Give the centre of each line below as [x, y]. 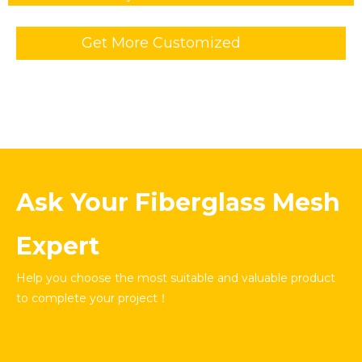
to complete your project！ [93, 299]
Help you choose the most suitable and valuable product [176, 278]
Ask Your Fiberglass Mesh [178, 203]
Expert [58, 246]
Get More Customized [161, 43]
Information [124, 75]
